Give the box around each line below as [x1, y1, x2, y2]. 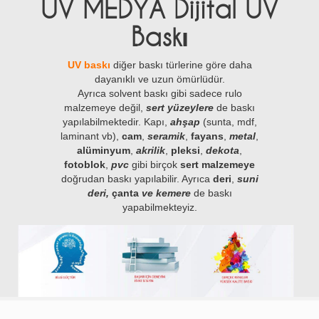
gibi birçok [129, 159, 177, 170]
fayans [191, 130, 224, 142]
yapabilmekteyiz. [122, 202, 197, 213]
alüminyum [77, 145, 130, 156]
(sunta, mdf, [199, 116, 257, 127]
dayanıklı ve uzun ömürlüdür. [94, 73, 225, 85]
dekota [206, 145, 239, 156]
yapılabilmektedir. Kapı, [62, 116, 170, 127]
